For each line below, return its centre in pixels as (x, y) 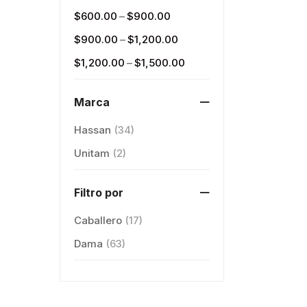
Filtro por (99, 193)
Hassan (93, 130)
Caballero (98, 220)
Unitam (92, 153)
